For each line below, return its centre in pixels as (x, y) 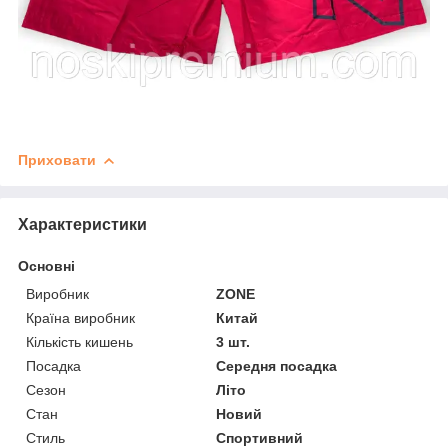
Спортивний (260, 437)
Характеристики (82, 224)
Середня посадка (277, 365)
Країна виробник (80, 317)
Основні (46, 265)
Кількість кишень (79, 341)
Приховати (57, 159)
